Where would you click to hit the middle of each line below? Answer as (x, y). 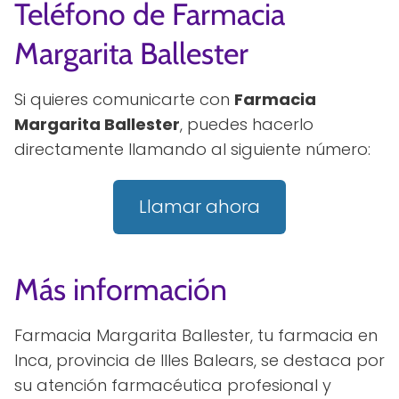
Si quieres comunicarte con (124, 99)
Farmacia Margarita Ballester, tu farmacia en (196, 335)
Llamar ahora (199, 207)
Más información (121, 289)
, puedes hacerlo (247, 124)
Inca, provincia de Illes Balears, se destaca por (199, 360)
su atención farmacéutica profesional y (173, 385)
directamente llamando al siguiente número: (192, 149)
